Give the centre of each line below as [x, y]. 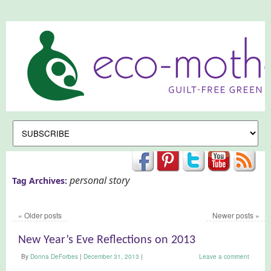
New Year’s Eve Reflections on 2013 [107, 240]
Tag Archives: [41, 181]
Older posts [42, 215]
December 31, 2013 [111, 256]
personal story [100, 180]
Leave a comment [224, 256]
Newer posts [234, 215]
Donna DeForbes [54, 256]
